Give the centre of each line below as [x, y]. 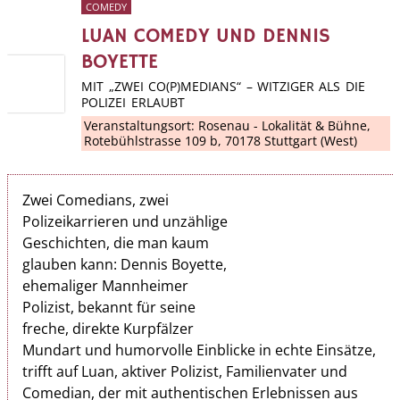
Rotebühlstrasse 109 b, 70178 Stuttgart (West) [221, 141]
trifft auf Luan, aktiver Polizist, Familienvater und [185, 371]
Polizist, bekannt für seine [109, 307]
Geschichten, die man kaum [116, 242]
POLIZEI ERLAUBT [133, 102]
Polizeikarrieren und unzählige [125, 221]
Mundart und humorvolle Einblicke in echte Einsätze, [199, 350]
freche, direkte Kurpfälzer [108, 328]
